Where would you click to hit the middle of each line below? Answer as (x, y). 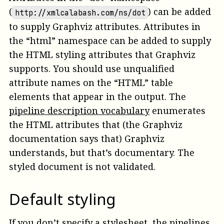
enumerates (177, 111)
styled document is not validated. (82, 167)
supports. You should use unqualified (92, 69)
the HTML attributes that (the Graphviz (96, 125)
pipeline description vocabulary (79, 111)
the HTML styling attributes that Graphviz (102, 55)
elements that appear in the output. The (97, 97)
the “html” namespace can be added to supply (110, 41)
